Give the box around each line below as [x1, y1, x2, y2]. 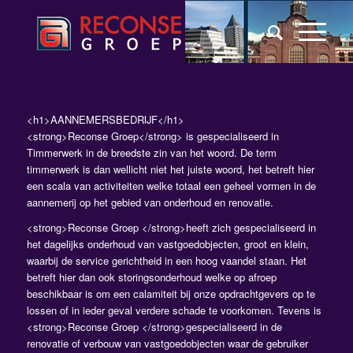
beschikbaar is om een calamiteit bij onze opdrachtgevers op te [26, 286, 315, 302]
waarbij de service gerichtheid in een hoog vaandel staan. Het [26, 253, 307, 269]
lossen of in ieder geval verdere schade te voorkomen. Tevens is [26, 303, 321, 318]
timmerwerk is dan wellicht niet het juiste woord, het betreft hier [26, 162, 314, 177]
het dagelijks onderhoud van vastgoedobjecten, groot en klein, [26, 236, 309, 252]
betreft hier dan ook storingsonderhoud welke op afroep [26, 269, 277, 285]
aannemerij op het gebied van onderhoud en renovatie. [26, 195, 273, 210]
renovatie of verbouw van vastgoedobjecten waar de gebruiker [26, 336, 308, 351]
